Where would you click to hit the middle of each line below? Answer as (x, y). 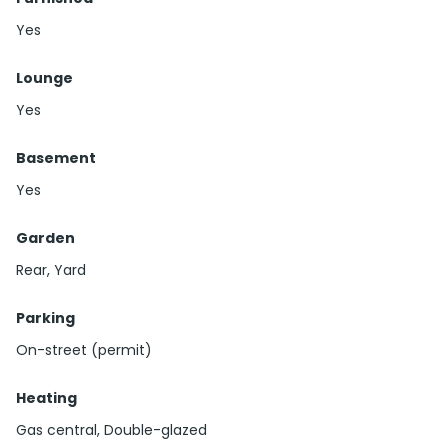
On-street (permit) (84, 350)
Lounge (44, 78)
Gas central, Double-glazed (111, 430)
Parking (45, 318)
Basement (56, 158)
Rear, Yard (51, 270)
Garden (45, 238)
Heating (46, 398)
